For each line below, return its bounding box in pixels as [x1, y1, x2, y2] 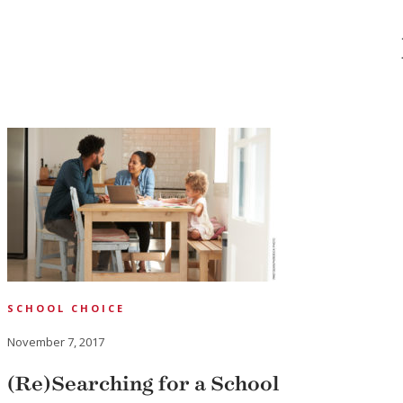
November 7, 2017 [7, 333, 104, 350]
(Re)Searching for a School [7, 371, 280, 396]
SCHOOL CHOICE [7, 300, 125, 315]
